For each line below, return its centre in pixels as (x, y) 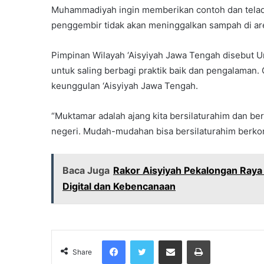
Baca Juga (86, 171)
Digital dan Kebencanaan (119, 187)
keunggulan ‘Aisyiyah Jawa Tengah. (125, 86)
